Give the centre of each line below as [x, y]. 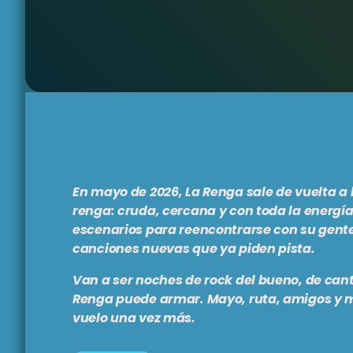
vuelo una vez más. [134, 318]
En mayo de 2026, [129, 192]
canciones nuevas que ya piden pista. [194, 249]
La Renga [214, 192]
